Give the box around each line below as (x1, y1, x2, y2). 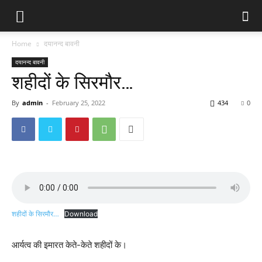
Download (64, 209, 98, 218)
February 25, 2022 (52, 98, 105, 107)
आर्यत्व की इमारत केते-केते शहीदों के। (12, 239, 127, 250)
